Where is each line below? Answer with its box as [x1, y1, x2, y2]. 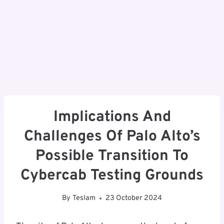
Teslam [72, 193, 95, 203]
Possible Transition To [35, 146, 188, 165]
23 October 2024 [105, 193, 162, 203]
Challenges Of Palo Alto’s [23, 127, 200, 146]
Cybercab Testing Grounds [20, 166, 203, 185]
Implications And [53, 107, 171, 126]
